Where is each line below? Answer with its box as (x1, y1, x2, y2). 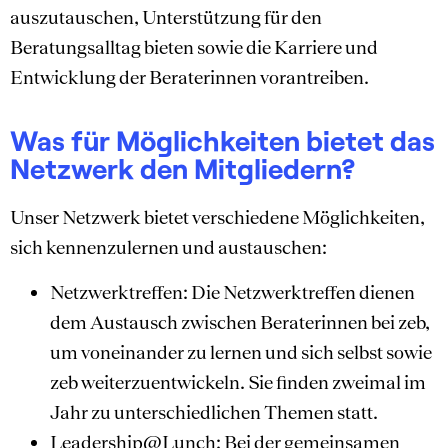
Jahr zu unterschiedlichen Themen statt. (50, 400, 378, 423)
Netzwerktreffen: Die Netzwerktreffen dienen (50, 280, 415, 303)
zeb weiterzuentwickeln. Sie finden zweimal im (50, 370, 426, 393)
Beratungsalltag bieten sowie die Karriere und (10, 35, 378, 58)
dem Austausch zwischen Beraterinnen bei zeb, (50, 310, 430, 333)
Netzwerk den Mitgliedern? (10, 151, 356, 186)
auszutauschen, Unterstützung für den (10, 5, 322, 28)
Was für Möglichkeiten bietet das (10, 123, 435, 158)
